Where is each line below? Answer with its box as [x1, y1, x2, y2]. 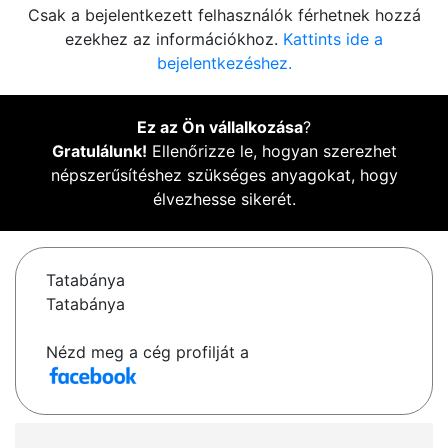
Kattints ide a [283, 29, 383, 50]
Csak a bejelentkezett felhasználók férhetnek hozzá [27, 5, 421, 26]
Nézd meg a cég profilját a [46, 342, 249, 363]
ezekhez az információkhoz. [65, 29, 283, 50]
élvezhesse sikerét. [152, 189, 296, 210]
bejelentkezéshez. [156, 53, 292, 74]
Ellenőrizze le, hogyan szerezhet [146, 141, 397, 162]
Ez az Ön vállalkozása [137, 117, 303, 138]
